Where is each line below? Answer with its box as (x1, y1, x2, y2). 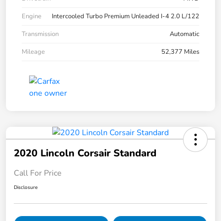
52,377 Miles (161, 47, 199, 56)
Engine (22, 11, 41, 21)
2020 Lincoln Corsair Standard (14, 146, 156, 160)
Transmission (22, 29, 59, 38)
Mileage (22, 47, 45, 56)
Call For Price (14, 167, 62, 179)
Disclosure (14, 184, 37, 191)
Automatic (170, 29, 199, 38)
